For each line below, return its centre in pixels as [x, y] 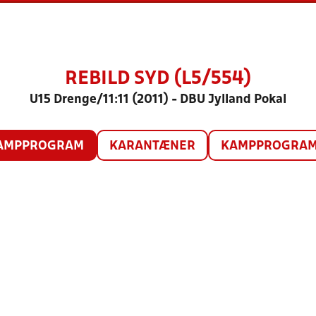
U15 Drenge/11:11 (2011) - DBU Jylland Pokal [158, 100]
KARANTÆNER [152, 146]
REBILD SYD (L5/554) [158, 79]
